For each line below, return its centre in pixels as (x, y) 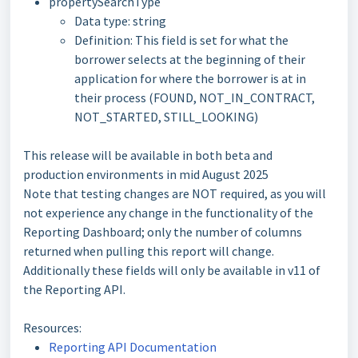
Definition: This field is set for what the (181, 40)
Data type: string (120, 21)
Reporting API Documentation (133, 347)
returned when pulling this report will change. (149, 251)
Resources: (54, 328)
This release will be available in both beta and (148, 155)
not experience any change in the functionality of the (168, 213)
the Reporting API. (74, 289)
